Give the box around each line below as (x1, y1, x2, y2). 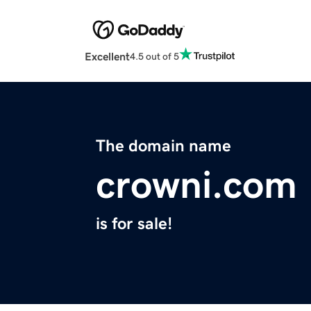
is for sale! (96, 215, 172, 233)
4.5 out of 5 (130, 51, 179, 61)
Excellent (85, 51, 130, 62)
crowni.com (96, 165, 297, 205)
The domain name (96, 137, 231, 155)
